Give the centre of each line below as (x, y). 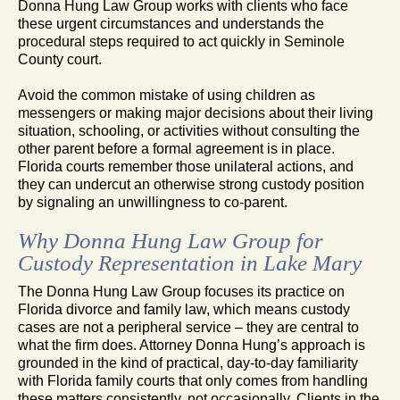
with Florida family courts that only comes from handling (193, 380)
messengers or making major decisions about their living (196, 112)
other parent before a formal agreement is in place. (176, 148)
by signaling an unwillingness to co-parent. (153, 202)
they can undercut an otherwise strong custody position (191, 184)
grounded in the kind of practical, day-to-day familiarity (188, 362)
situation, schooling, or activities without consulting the (189, 130)
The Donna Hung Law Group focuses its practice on (181, 291)
